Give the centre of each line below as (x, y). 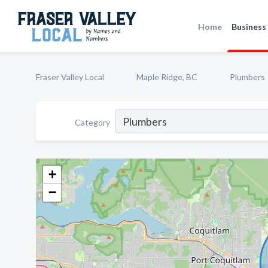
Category (92, 122)
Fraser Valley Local (70, 77)
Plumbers (247, 77)
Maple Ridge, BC (167, 77)
